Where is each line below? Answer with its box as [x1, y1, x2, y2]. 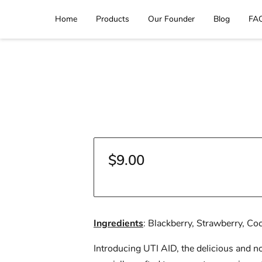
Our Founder [148, 13, 195, 25]
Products [96, 13, 129, 25]
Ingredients [94, 217, 143, 230]
